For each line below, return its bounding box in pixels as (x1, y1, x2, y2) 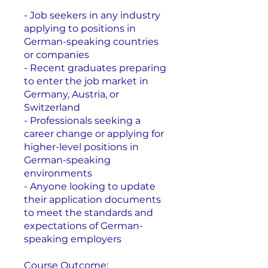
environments (24, 167, 92, 179)
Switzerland (24, 101, 80, 113)
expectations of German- (24, 220, 143, 232)
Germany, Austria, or (24, 88, 119, 100)
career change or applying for (24, 127, 164, 139)
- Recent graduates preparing (24, 62, 166, 74)
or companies (24, 48, 89, 60)
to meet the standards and (24, 206, 153, 218)
